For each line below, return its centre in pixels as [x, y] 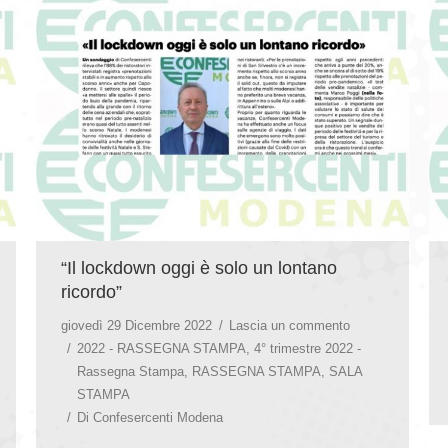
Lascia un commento [289, 325]
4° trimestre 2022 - [307, 348]
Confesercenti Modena [158, 417]
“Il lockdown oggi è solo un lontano [199, 267]
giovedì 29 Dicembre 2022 [136, 325]
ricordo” [91, 291]
